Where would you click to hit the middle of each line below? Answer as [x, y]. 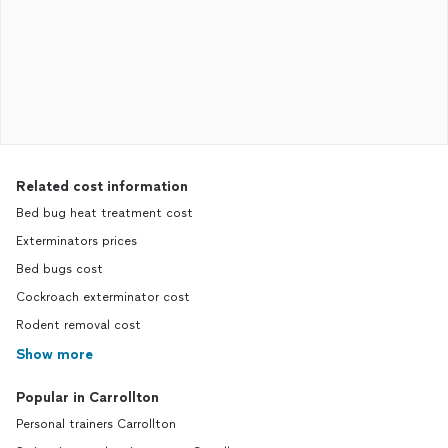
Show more [54, 354]
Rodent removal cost [78, 325]
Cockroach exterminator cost [103, 297]
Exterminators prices [76, 241]
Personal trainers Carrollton [96, 424]
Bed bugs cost [59, 269]
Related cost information [102, 186]
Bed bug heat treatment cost [104, 213]
